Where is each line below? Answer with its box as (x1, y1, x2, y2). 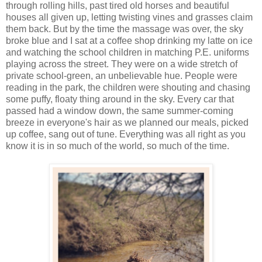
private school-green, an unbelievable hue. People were (6, 70, 237, 81)
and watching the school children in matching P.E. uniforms (6, 47, 249, 57)
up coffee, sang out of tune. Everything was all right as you (6, 129, 246, 139)
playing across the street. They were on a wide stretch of (6, 58, 237, 69)
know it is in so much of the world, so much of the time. (6, 140, 229, 151)
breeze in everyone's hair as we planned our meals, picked (6, 117, 249, 127)
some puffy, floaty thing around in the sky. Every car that (6, 94, 234, 104)
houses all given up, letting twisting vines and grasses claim (6, 12, 253, 22)
